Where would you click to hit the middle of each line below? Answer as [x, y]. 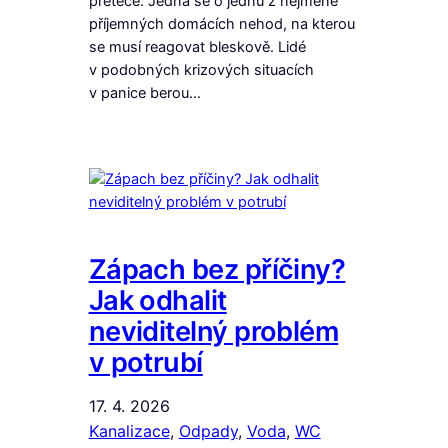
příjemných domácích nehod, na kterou [221, 24]
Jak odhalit [157, 300]
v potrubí [145, 362]
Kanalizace [129, 430]
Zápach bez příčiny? [217, 269]
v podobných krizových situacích [201, 70]
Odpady [208, 430]
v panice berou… [144, 93]
